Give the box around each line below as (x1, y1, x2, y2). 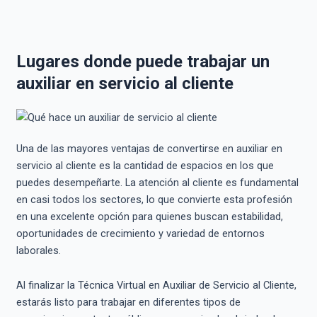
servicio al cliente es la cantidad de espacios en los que (16, 158, 274, 172)
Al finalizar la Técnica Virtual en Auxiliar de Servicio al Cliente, (16, 279, 296, 292)
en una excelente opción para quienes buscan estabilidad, (16, 209, 283, 223)
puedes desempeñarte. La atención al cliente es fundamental (16, 175, 299, 189)
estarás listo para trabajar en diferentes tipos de (16, 296, 241, 309)
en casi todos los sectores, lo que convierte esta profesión (16, 192, 292, 206)
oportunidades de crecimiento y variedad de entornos (16, 226, 265, 240)
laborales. (16, 243, 61, 257)
